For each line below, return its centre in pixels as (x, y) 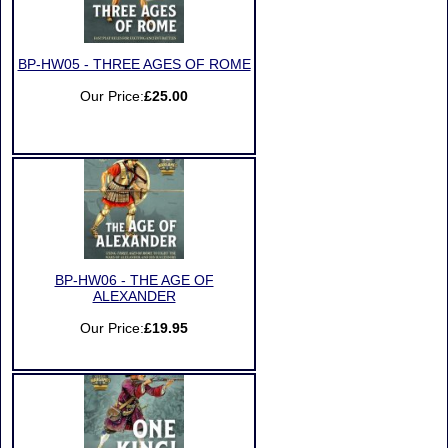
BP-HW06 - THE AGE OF (134, 280)
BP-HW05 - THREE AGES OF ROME (134, 64)
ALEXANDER (134, 296)
